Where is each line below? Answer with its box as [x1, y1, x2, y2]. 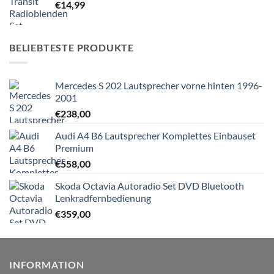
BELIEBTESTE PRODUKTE [9, 42, 134, 54]
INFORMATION [9, 258, 84, 270]
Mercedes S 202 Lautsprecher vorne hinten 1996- [55, 79, 262, 91]
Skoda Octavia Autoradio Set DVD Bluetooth [55, 179, 244, 191]
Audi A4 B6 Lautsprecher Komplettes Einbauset [55, 129, 256, 141]
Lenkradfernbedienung [55, 191, 151, 204]
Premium [55, 141, 94, 154]
